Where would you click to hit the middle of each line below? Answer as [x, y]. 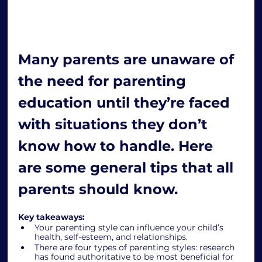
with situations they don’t [115, 124]
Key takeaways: [53, 217]
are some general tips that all [128, 167]
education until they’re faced [126, 102]
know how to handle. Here [118, 146]
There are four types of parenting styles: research [136, 247]
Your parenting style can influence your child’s [130, 227]
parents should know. [100, 189]
